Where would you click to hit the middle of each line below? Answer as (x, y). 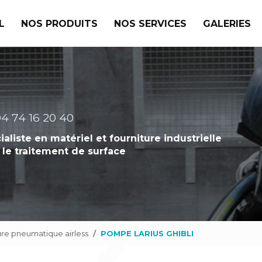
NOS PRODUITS (59, 23)
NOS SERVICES (150, 23)
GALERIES (227, 23)
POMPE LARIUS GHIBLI (147, 234)
